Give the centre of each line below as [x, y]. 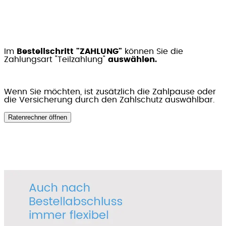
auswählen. [132, 60]
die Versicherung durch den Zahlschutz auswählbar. [109, 100]
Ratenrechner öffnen [38, 118]
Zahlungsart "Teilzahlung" [56, 60]
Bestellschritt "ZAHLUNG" [69, 52]
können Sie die [153, 52]
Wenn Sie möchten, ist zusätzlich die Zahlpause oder [110, 92]
